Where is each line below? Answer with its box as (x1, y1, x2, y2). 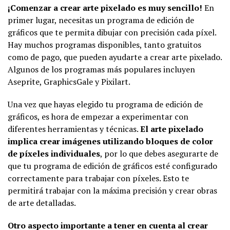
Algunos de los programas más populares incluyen (8, 63, 195, 75)
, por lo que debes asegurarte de (100, 147, 218, 159)
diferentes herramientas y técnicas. (8, 123, 140, 135)
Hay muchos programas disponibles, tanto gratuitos (8, 39, 201, 50)
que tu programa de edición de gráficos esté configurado (8, 160, 217, 171)
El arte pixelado (140, 123, 203, 135)
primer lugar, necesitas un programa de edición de (8, 14, 194, 26)
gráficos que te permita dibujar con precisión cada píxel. (8, 26, 216, 38)
